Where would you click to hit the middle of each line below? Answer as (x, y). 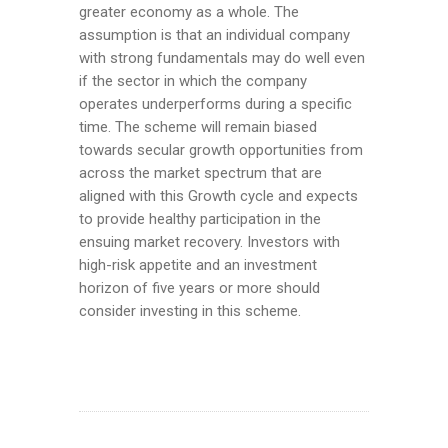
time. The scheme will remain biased (198, 127)
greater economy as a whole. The (189, 12)
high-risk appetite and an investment (198, 265)
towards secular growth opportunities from (221, 150)
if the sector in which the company (193, 81)
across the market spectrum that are (200, 173)
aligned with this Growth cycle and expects (218, 196)
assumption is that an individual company (214, 35)
